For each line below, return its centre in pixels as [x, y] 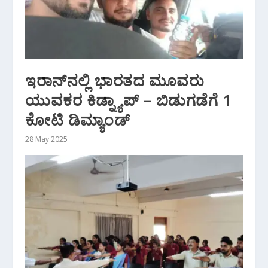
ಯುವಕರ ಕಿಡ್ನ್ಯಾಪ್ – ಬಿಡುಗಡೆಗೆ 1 [129, 100]
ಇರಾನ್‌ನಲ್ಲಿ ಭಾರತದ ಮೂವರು [115, 80]
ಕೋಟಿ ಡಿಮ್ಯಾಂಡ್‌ [78, 120]
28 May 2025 [47, 139]
